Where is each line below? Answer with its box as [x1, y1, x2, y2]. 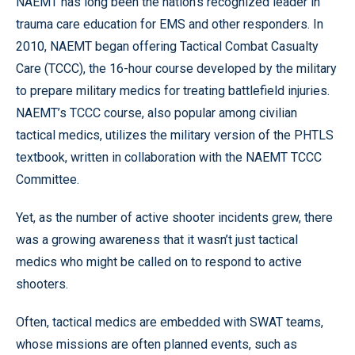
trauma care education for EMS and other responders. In [16, 16, 323, 32]
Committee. [16, 171, 79, 187]
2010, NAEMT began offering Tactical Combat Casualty [16, 38, 319, 54]
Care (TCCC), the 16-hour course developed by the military [16, 60, 337, 76]
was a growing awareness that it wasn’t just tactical [16, 231, 298, 247]
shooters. [16, 276, 68, 292]
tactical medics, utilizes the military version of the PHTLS [16, 127, 334, 143]
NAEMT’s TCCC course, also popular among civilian [16, 105, 297, 120]
